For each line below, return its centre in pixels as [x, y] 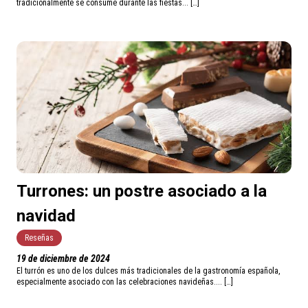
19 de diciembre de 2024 [63, 259]
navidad [46, 216]
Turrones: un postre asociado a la [142, 191]
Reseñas [39, 238]
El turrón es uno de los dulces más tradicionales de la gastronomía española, [148, 271]
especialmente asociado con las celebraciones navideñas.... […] [125, 282]
